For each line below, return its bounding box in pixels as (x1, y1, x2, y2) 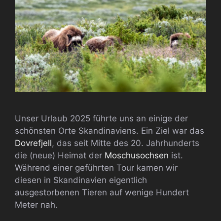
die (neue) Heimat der (15, 150, 105, 160)
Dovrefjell (15, 138, 52, 148)
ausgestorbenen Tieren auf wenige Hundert (15, 187, 189, 197)
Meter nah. (15, 199, 58, 210)
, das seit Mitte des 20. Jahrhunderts (52, 138, 199, 148)
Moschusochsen (105, 150, 169, 160)
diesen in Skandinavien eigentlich (15, 175, 147, 185)
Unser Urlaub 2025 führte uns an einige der (15, 113, 188, 123)
